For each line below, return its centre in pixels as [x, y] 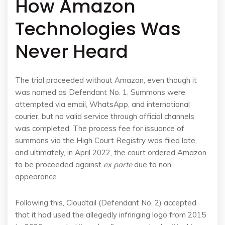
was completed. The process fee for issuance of [100, 128]
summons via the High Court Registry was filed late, [106, 140]
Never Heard [72, 51]
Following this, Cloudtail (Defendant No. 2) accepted [106, 203]
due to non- [153, 164]
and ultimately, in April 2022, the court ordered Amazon [111, 152]
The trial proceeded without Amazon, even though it [106, 80]
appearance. [37, 177]
